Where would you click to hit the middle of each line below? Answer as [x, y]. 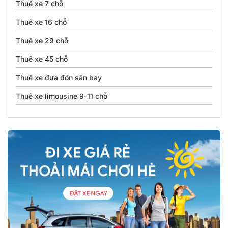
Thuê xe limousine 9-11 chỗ [62, 96]
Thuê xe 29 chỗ [42, 41]
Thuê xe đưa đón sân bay [59, 77]
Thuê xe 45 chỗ [42, 59]
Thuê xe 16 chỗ [41, 22]
